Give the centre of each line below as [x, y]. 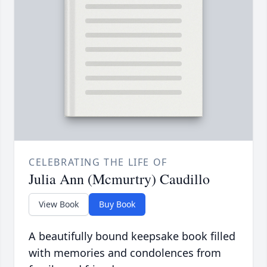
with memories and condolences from [125, 253]
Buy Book [117, 204]
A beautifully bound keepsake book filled [132, 236]
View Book [59, 204]
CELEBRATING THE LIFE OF [98, 162]
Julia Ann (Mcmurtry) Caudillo [119, 179]
